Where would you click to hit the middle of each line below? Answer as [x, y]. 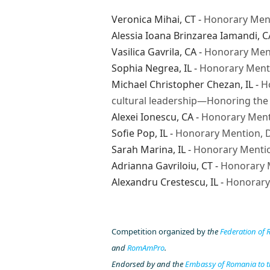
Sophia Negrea [145, 68]
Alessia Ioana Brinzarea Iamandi [184, 35]
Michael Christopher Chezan [176, 84]
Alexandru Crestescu [158, 182]
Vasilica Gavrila [145, 52]
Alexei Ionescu [144, 117]
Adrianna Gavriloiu [154, 165]
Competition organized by [159, 231]
